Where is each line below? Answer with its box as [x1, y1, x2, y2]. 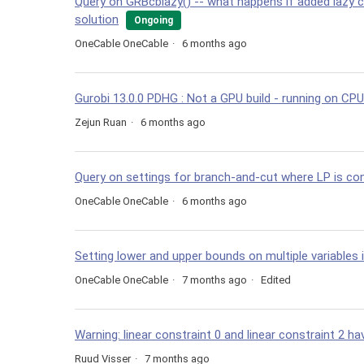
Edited [261, 274, 291, 287]
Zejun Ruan [75, 116, 127, 129]
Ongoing [134, 15, 173, 27]
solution [75, 12, 119, 28]
